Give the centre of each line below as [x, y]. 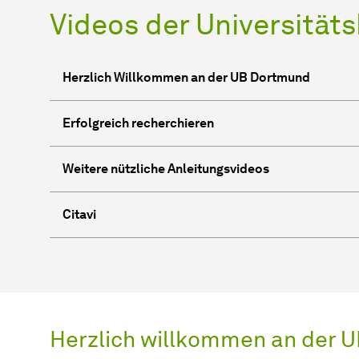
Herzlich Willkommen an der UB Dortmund [186, 77]
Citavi [79, 214]
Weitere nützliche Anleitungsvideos [166, 168]
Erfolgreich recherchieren [138, 123]
